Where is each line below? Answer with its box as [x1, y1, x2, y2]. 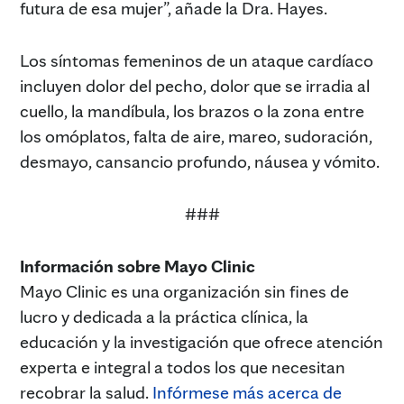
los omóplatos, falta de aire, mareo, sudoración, [20, 124, 372, 147]
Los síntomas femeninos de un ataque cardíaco [20, 49, 373, 71]
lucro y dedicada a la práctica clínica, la [20, 305, 308, 327]
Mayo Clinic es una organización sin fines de [20, 280, 349, 302]
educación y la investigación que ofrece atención [20, 330, 383, 353]
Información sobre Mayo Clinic [20, 254, 255, 277]
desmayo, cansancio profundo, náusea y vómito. [20, 150, 380, 172]
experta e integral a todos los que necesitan [20, 355, 345, 378]
